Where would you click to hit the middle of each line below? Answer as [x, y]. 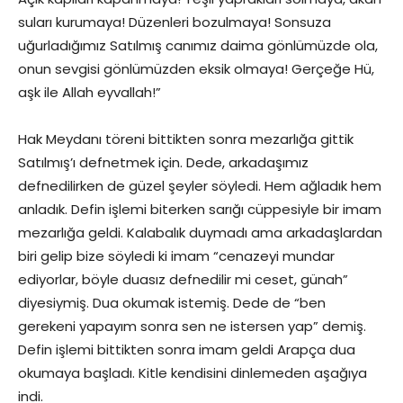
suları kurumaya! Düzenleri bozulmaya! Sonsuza [175, 22]
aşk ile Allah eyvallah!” [90, 92]
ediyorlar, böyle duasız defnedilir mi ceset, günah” [183, 279]
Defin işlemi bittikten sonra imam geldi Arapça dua [187, 349]
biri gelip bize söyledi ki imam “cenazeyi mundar [176, 256]
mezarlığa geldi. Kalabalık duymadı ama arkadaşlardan [200, 233]
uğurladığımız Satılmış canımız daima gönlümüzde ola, [198, 45]
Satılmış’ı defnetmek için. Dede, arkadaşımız [163, 162]
